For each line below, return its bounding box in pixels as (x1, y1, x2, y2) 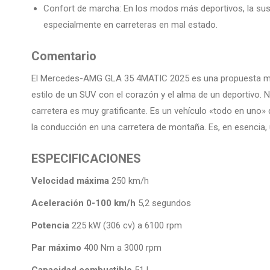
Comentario (31, 49, 96, 64)
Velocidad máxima (31, 175, 109, 187)
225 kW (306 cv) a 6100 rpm (72, 220, 182, 231)
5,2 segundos (138, 198, 191, 209)
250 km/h (109, 175, 149, 187)
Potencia (31, 220, 72, 231)
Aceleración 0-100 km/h (31, 198, 138, 209)
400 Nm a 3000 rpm (81, 242, 162, 254)
